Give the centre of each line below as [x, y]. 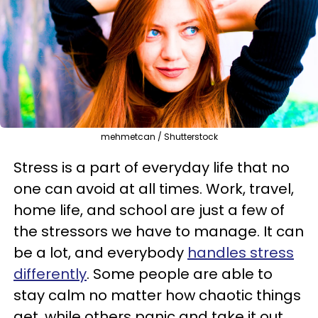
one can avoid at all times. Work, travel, [154, 189]
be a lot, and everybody [100, 253]
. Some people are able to [180, 274]
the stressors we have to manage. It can [159, 231]
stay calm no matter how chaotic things [157, 295]
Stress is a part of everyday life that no [152, 168]
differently [50, 274]
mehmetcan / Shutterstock [159, 137]
